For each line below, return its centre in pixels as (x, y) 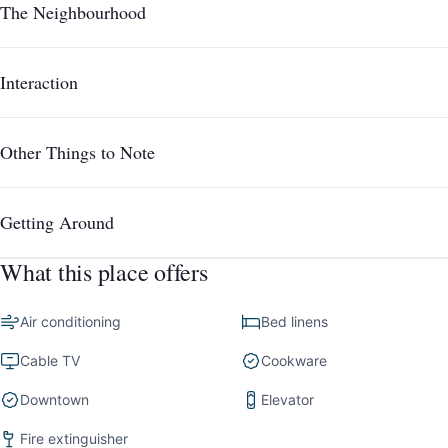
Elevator (288, 400)
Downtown (54, 400)
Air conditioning (70, 322)
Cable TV (50, 361)
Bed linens (295, 322)
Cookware (294, 361)
